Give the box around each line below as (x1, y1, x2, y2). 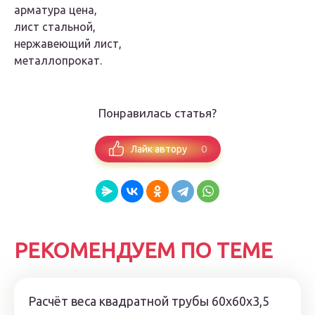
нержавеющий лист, (14, 37, 122, 51)
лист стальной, (14, 20, 96, 34)
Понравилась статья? (98, 106, 217, 120)
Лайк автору (130, 143, 187, 155)
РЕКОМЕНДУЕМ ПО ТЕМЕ (14, 238, 273, 263)
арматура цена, (14, 4, 97, 17)
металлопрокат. (14, 54, 102, 67)
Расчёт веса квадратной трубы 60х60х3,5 (28, 294, 269, 309)
